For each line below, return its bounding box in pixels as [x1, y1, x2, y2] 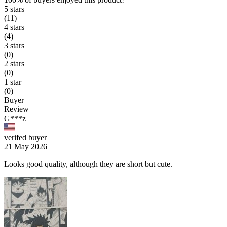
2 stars [4, 59, 24, 68]
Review [4, 105, 29, 114]
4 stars [4, 23, 24, 32]
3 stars [4, 41, 24, 50]
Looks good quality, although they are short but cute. [4, 160, 172, 169]
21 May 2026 [4, 142, 47, 152]
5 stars [4, 5, 24, 14]
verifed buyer [4, 133, 47, 142]
